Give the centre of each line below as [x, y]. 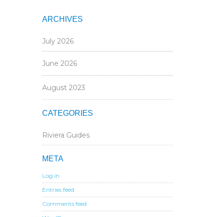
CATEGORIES [68, 113]
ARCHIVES [62, 19]
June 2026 [60, 63]
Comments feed [64, 204]
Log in [51, 176]
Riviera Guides [66, 135]
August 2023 [64, 88]
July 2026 [58, 41]
